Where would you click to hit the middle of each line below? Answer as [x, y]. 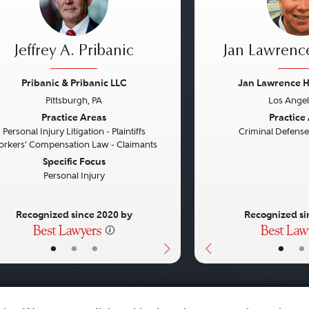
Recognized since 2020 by [74, 215]
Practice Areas [74, 117]
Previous [233, 118]
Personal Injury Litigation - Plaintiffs [74, 131]
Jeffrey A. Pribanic [74, 52]
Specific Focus [74, 161]
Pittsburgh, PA [74, 100]
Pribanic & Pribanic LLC [74, 83]
